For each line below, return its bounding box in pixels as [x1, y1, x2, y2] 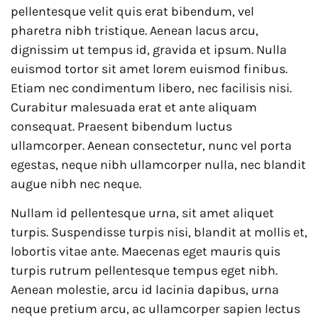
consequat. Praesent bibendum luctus [11, 119, 232, 135]
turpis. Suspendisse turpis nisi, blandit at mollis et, [11, 224, 307, 241]
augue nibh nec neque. [11, 176, 141, 192]
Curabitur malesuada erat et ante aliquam [11, 99, 257, 116]
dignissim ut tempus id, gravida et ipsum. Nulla [11, 42, 287, 58]
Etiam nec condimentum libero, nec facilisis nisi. [11, 80, 292, 97]
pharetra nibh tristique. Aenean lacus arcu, [11, 23, 258, 39]
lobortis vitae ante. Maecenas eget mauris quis [11, 243, 280, 260]
